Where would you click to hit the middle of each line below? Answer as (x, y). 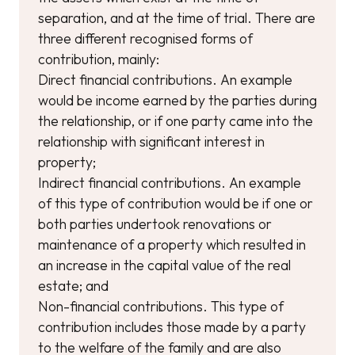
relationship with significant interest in (151, 141)
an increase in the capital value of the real (164, 265)
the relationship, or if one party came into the (176, 121)
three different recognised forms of (145, 38)
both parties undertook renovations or (155, 224)
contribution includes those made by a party (172, 327)
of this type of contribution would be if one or (176, 203)
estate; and (73, 286)
